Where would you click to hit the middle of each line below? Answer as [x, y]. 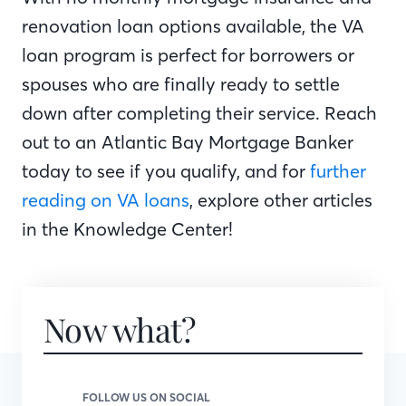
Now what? [120, 329]
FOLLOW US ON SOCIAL [147, 397]
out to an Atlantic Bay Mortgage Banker [188, 142]
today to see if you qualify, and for [166, 171]
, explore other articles [281, 200]
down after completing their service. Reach [199, 113]
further [338, 171]
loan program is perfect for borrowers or [188, 55]
